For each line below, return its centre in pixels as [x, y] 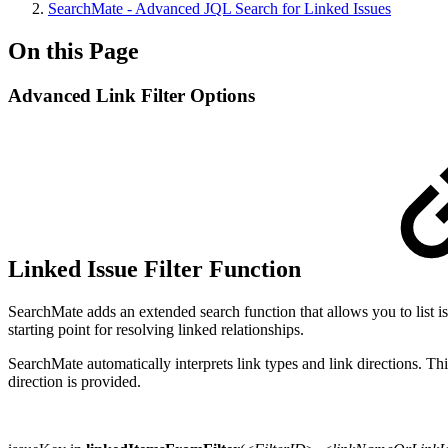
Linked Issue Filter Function [154, 268]
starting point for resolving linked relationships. [156, 329]
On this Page [73, 50]
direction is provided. [74, 381]
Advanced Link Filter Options [131, 95]
